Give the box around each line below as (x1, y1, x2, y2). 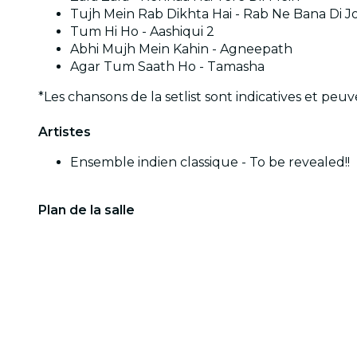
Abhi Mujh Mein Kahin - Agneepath (70, 41, 292, 57)
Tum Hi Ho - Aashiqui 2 (70, 23, 214, 39)
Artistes (38, 124, 91, 139)
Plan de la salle (38, 202, 135, 218)
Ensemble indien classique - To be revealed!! (70, 154, 350, 170)
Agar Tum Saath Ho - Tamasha (70, 58, 265, 74)
